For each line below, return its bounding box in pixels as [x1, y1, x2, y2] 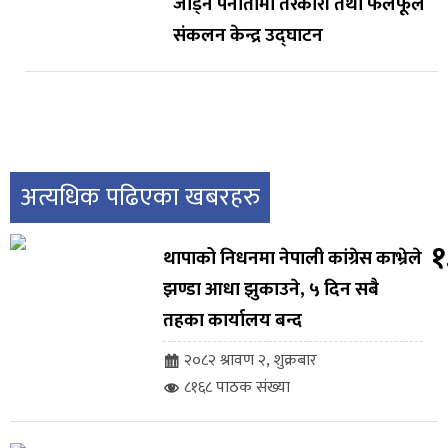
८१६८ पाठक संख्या [183, 374, 290, 402]
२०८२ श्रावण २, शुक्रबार [183, 347, 317, 375]
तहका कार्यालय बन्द [162, 305, 302, 337]
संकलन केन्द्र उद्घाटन [172, 20, 323, 52]
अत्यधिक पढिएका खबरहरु [20, 177, 260, 219]
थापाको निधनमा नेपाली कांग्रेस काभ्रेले [162, 243, 422, 275]
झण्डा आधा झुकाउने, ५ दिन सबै [162, 274, 379, 306]
